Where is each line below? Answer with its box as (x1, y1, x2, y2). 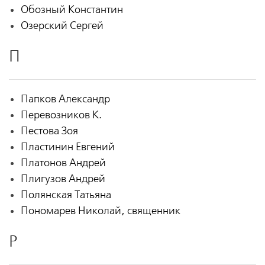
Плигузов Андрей (20, 173, 105, 186)
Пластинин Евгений (20, 141, 115, 154)
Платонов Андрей (20, 157, 106, 170)
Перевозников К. (20, 109, 102, 122)
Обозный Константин (20, 4, 123, 17)
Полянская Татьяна (20, 189, 111, 202)
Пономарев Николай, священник (20, 205, 180, 218)
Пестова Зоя (20, 125, 78, 138)
